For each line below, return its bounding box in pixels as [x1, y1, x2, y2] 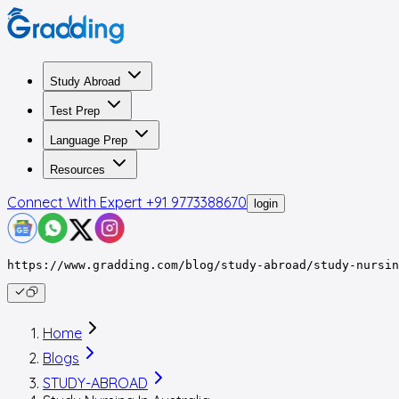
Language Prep [50, 134, 127, 147]
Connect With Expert [7, 193, 142, 211]
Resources [50, 163, 105, 176]
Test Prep [50, 104, 100, 118]
